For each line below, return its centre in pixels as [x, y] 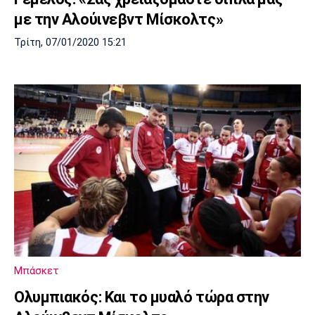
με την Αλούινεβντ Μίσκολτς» [119, 19]
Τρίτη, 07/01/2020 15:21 [70, 42]
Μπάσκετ [37, 270]
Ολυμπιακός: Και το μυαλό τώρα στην [142, 297]
